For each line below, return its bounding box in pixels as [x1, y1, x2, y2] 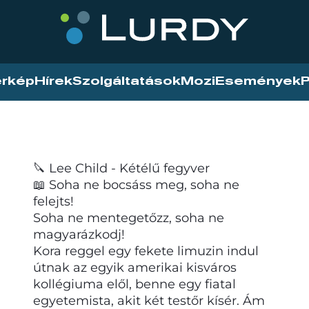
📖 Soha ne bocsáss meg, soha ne [33, 177, 239, 192]
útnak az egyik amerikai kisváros [33, 259, 237, 275]
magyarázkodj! [33, 226, 125, 242]
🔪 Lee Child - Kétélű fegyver [33, 160, 210, 176]
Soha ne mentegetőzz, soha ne [33, 210, 224, 226]
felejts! [33, 193, 74, 209]
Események [215, 75, 301, 88]
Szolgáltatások [72, 75, 181, 88]
